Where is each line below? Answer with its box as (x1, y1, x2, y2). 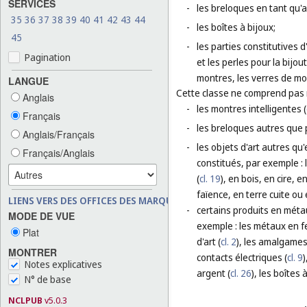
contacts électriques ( (197, 251, 287, 265)
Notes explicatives (25, 258, 102, 271)
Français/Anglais (20, 145, 95, 160)
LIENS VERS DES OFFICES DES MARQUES (8, 193, 183, 207)
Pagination (25, 50, 71, 64)
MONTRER (8, 245, 57, 260)
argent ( (197, 267, 230, 280)
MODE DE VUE (8, 208, 75, 223)
